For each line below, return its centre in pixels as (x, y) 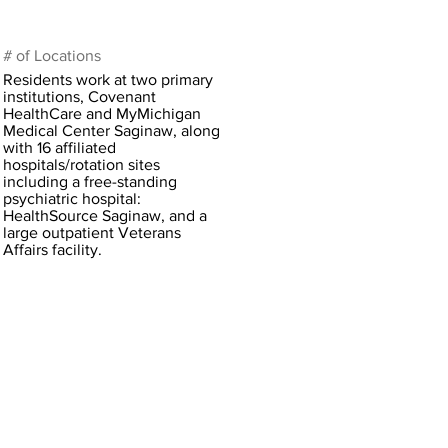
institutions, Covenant (79, 96)
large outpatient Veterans (92, 232)
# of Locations (52, 55)
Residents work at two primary (108, 79)
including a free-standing (90, 181)
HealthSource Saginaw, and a (105, 215)
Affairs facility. (52, 249)
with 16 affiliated (59, 147)
